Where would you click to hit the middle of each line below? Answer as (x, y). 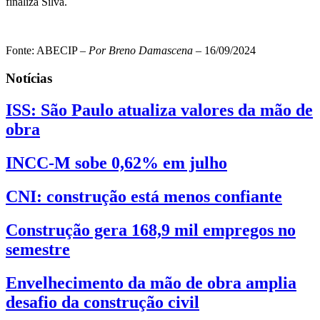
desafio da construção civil (102, 302)
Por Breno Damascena (141, 51)
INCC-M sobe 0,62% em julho (116, 162)
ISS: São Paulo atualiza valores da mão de (159, 110)
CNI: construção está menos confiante (144, 196)
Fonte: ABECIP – (47, 51)
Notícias (29, 78)
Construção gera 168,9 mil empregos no (151, 230)
